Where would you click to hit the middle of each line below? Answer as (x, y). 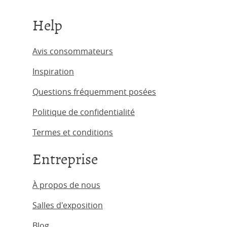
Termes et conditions (73, 132)
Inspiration (53, 71)
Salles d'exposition (68, 205)
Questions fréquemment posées (94, 92)
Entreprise (65, 159)
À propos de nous (66, 185)
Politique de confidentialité (84, 112)
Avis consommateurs (73, 51)
